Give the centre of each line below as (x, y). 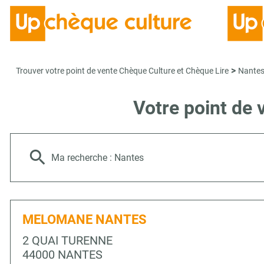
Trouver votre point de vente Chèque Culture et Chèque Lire (122, 71)
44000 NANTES (62, 255)
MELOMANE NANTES (85, 220)
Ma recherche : (83, 158)
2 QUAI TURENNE (67, 240)
